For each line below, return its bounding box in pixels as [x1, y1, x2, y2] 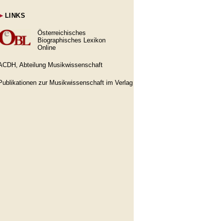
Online [37, 44, 56, 51]
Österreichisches [37, 29, 86, 37]
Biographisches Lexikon [37, 37, 106, 44]
